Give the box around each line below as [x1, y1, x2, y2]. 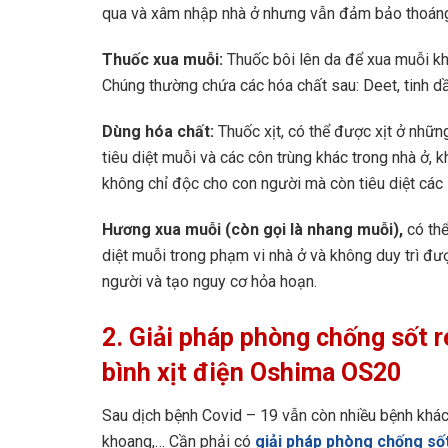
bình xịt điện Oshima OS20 [102, 358, 401, 388]
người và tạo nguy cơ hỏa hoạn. [102, 272, 317, 292]
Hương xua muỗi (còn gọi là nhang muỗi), [102, 220, 403, 240]
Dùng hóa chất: [102, 122, 218, 142]
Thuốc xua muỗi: [102, 50, 227, 70]
